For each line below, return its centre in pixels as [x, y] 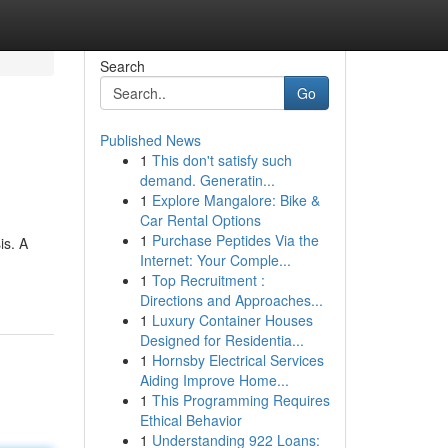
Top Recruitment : [208, 280]
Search [122, 66]
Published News [150, 140]
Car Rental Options [200, 220]
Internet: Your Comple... [215, 260]
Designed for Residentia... [221, 340]
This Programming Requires [240, 400]
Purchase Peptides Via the [235, 240]
